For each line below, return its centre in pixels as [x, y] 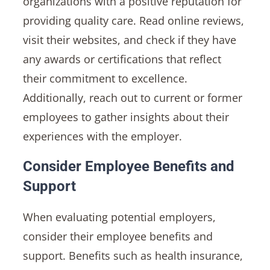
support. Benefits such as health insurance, [133, 255]
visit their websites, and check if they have [129, 39]
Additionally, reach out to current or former [132, 97]
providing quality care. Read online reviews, [133, 20]
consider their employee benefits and [118, 236]
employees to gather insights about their [126, 117]
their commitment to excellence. [105, 78]
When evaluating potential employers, [119, 217]
